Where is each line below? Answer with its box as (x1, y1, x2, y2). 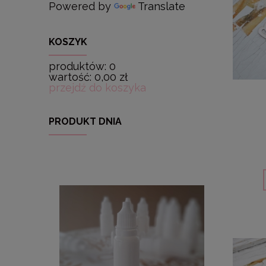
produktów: (49, 59, 106, 72)
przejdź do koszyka (49, 81, 146, 94)
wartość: (49, 70, 91, 83)
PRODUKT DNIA (49, 115, 122, 127)
